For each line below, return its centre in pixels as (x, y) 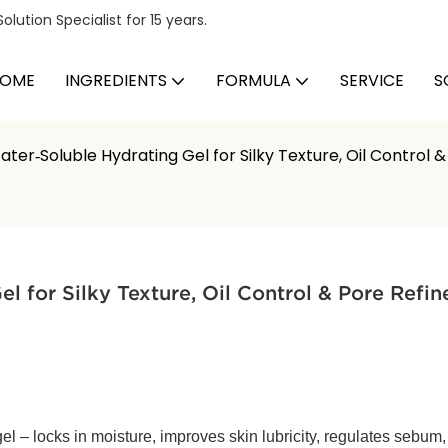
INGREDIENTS (116, 80)
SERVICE (372, 80)
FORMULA (253, 80)
